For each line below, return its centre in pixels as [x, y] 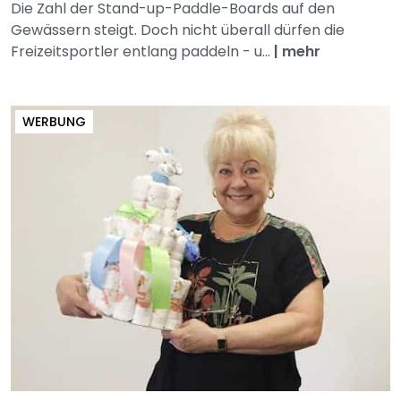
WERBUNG [54, 122]
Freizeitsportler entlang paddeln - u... [142, 52]
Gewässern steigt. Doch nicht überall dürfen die [178, 30]
